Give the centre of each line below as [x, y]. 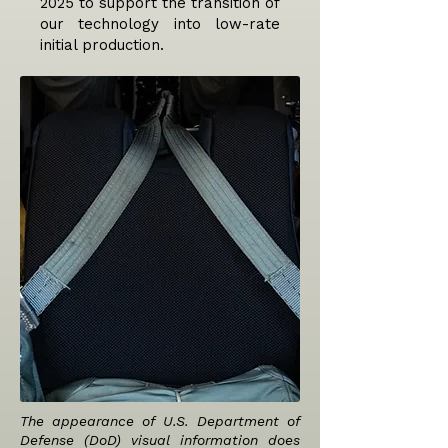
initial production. [102, 45]
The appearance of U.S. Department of [160, 421]
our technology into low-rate [160, 24]
